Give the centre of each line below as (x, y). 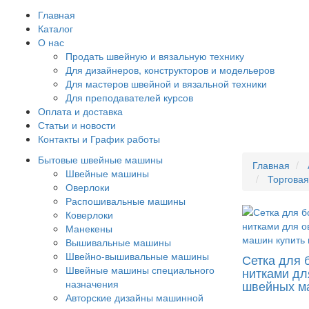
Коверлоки (89, 215)
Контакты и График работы (99, 139)
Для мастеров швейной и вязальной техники (166, 83)
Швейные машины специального (140, 270)
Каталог (56, 28)
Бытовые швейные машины (100, 159)
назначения (92, 283)
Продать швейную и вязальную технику (155, 56)
